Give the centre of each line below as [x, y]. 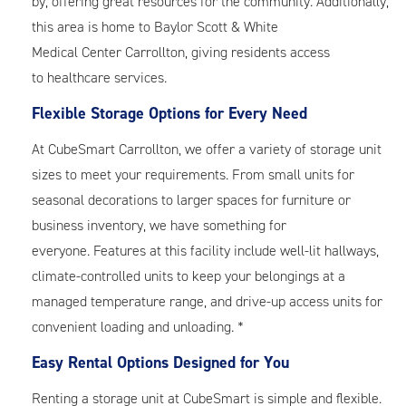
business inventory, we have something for [159, 225]
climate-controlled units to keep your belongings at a [188, 276]
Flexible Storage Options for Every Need [172, 113]
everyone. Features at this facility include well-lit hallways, [205, 251]
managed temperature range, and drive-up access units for [207, 301]
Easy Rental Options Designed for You [160, 362]
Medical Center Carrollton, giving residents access [181, 52]
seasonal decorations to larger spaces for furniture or [191, 200]
